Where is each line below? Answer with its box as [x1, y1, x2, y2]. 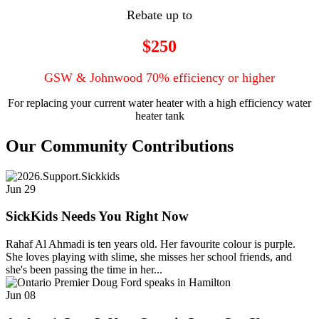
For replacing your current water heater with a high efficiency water [8, 96, 311, 109]
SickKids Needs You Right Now [6, 209, 189, 224]
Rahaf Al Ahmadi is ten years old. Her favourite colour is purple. [6, 237, 296, 250]
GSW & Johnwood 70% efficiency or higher [44, 70, 275, 85]
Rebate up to [127, 7, 192, 22]
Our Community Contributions [6, 136, 234, 155]
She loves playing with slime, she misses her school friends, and [6, 250, 292, 263]
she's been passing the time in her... [6, 263, 162, 276]
